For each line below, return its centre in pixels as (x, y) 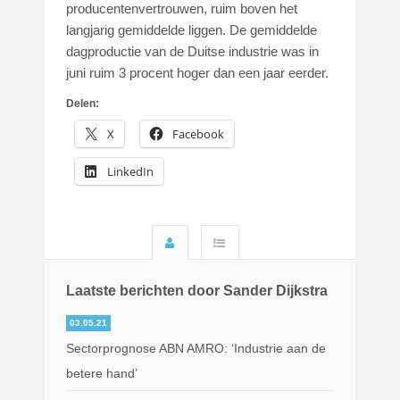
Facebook (199, 134)
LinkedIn (131, 172)
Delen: (83, 104)
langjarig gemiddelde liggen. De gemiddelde (192, 30)
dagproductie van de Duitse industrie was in (193, 52)
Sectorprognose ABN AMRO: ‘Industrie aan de (196, 348)
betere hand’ (102, 373)
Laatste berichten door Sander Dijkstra (197, 290)
